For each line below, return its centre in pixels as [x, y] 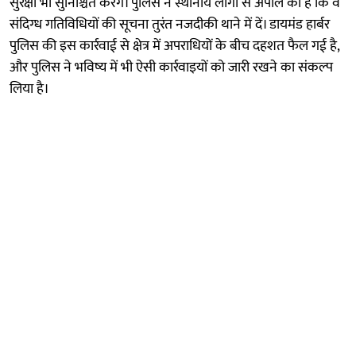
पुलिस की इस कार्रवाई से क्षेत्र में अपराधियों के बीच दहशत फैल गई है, [174, 46]
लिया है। [29, 89]
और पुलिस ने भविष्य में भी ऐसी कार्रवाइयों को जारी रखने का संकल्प [171, 67]
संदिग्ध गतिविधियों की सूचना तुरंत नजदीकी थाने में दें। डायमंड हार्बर [170, 24]
